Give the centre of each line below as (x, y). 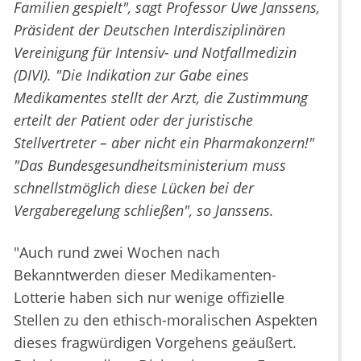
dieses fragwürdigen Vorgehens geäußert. (155, 343)
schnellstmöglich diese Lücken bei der (134, 188)
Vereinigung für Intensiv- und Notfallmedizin (155, 53)
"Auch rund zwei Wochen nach (117, 253)
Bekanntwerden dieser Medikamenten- (145, 275)
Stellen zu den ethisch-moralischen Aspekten (166, 320)
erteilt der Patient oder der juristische (133, 120)
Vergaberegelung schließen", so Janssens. (144, 211)
